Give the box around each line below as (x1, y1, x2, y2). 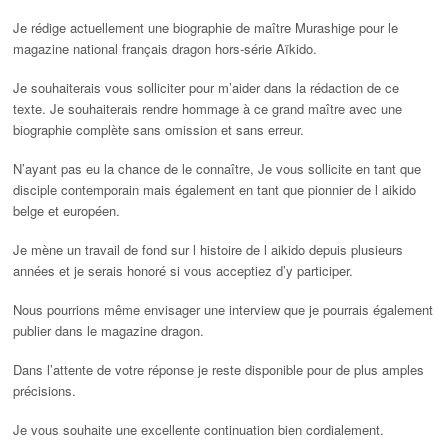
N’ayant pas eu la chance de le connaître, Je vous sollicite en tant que (13, 159, 422, 179)
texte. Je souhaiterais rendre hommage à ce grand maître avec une (13, 99, 403, 119)
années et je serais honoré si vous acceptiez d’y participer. (13, 261, 354, 281)
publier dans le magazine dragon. (13, 321, 205, 341)
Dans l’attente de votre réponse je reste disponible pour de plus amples (13, 360, 425, 380)
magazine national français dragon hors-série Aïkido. (13, 39, 318, 59)
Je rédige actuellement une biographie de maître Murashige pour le (13, 18, 399, 38)
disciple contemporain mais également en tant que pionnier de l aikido (13, 180, 417, 200)
